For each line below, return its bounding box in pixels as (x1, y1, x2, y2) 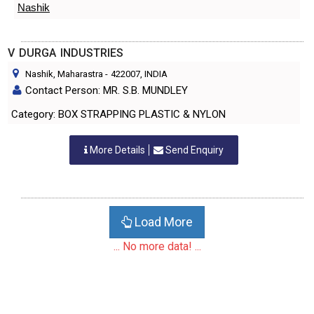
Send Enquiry (163, 144, 224, 156)
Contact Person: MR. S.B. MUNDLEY (25, 84, 188, 97)
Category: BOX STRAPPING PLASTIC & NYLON (58, 108, 226, 121)
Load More (132, 214, 193, 229)
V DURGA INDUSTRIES (8, 46, 123, 60)
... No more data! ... (113, 240, 201, 253)
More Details (88, 144, 147, 156)
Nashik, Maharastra (25, 69, 103, 79)
